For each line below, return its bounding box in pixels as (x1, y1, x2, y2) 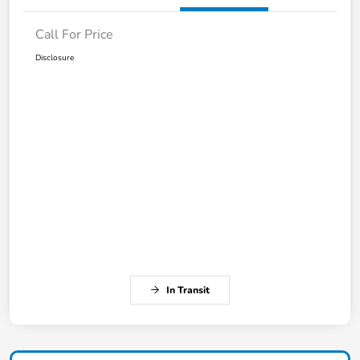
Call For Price (35, 25, 113, 43)
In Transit (166, 283, 210, 297)
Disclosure (35, 51, 74, 63)
